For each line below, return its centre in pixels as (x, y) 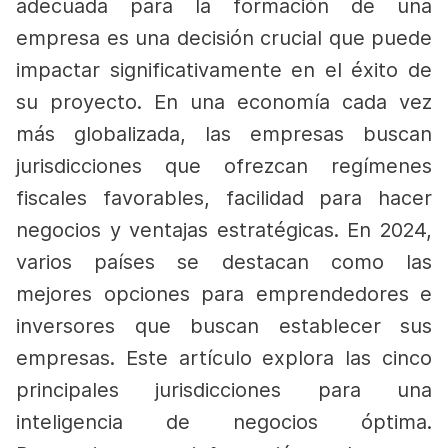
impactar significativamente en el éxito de (224, 70)
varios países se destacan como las (224, 262)
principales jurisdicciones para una (224, 390)
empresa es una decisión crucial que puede (224, 38)
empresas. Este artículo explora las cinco (224, 358)
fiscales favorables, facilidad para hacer (224, 198)
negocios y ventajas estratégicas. (182, 230)
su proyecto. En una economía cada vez (224, 102)
